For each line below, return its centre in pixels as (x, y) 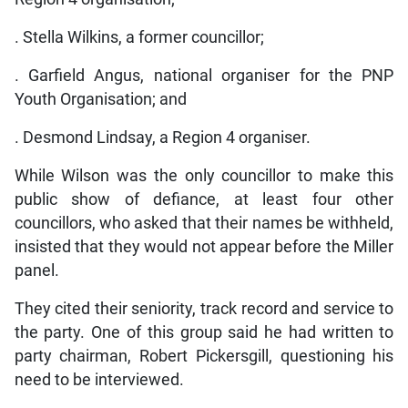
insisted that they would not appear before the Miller (204, 246)
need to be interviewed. (99, 379)
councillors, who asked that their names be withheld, (204, 223)
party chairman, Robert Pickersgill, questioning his (204, 356)
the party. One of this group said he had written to (204, 332)
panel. (36, 270)
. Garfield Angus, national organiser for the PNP (204, 75)
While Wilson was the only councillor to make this (204, 175)
